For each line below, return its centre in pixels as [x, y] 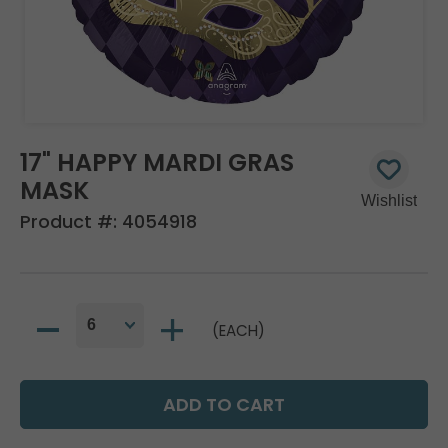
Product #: [71, 221]
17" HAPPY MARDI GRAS [157, 162]
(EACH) [238, 330]
